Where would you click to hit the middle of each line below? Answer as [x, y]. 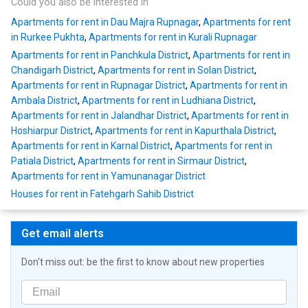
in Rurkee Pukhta [48, 37]
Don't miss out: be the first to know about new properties [143, 262]
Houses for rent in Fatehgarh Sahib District [102, 194]
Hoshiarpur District [51, 131]
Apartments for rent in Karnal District [91, 146]
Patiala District [42, 161]
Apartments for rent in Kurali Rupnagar [173, 37]
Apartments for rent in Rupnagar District [98, 86]
